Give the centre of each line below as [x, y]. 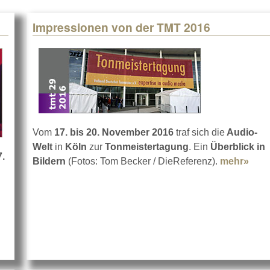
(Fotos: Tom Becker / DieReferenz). [143, 162]
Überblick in [238, 147]
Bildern [49, 162]
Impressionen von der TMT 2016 [121, 27]
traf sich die [199, 133]
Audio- [241, 133]
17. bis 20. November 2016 [113, 133]
